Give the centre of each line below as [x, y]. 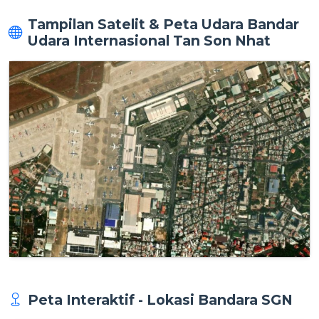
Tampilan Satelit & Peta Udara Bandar [163, 24]
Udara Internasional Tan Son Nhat [149, 40]
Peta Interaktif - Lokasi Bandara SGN [160, 299]
